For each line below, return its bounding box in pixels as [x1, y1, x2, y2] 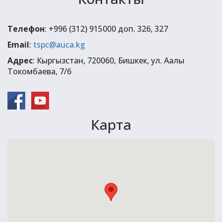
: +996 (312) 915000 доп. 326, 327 [45, 23, 168, 35]
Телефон [7, 23, 45, 35]
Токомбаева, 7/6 [7, 66, 71, 77]
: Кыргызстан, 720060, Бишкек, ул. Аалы [33, 55, 184, 66]
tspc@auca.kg [33, 39, 85, 51]
